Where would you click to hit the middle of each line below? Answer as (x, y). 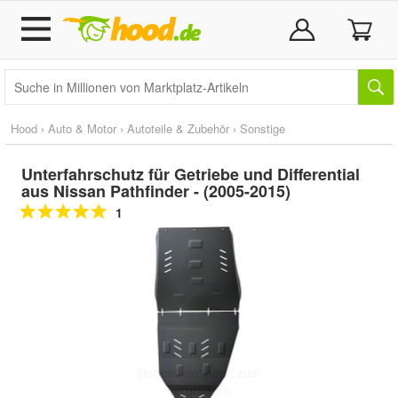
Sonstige (263, 128)
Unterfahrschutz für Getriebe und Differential (191, 174)
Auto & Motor (82, 128)
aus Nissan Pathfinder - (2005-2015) (156, 191)
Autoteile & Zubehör (178, 128)
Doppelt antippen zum (199, 372)
